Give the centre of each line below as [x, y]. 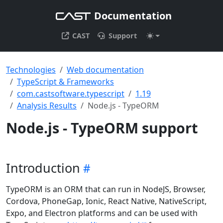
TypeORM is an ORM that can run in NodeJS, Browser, [106, 189]
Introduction [43, 168]
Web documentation [105, 70]
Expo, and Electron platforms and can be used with [102, 213]
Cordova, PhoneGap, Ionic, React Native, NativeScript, [106, 201]
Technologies [31, 70]
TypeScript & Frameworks [65, 82]
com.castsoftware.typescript [71, 94]
